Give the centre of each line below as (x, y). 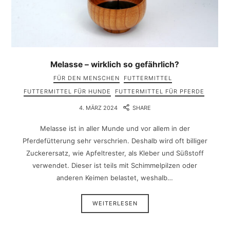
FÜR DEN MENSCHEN (87, 78)
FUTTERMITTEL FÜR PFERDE (160, 92)
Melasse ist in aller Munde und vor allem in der (115, 129)
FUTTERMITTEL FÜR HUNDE (68, 92)
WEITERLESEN (115, 203)
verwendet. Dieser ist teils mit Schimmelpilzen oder (115, 166)
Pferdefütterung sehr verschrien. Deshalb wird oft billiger (115, 141)
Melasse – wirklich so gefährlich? (115, 65)
